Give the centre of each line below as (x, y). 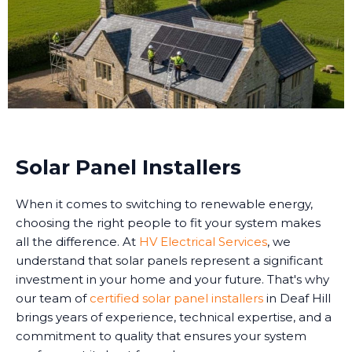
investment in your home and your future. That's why (172, 280)
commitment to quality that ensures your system (161, 336)
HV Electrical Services (203, 242)
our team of (53, 299)
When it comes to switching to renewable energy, (164, 204)
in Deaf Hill (297, 299)
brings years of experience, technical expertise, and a (174, 317)
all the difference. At (77, 242)
